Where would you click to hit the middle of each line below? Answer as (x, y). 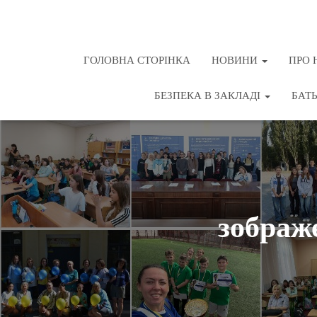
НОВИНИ (236, 60)
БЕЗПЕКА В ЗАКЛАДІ (208, 95)
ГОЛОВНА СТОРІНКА (137, 60)
